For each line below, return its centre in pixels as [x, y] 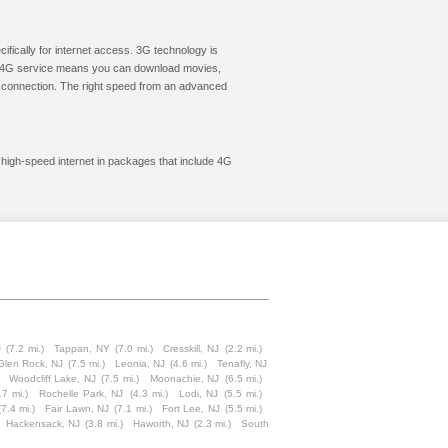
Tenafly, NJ [242, 363]
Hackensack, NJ [43, 423]
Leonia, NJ [140, 363]
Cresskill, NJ [191, 348]
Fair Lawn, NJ [77, 408]
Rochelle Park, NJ [81, 393]
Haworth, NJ [160, 423]
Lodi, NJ [198, 393]
